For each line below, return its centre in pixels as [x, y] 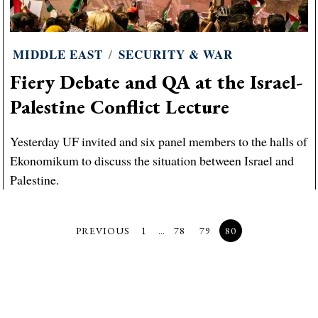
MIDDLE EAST [57, 55]
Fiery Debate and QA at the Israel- [156, 82]
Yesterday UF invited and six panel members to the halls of [158, 141]
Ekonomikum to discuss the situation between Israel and [152, 160]
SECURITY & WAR [175, 55]
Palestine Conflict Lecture [119, 107]
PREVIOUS [103, 230]
